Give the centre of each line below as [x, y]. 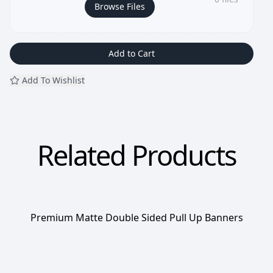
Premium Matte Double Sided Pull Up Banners [136, 218]
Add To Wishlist [53, 80]
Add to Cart [132, 53]
